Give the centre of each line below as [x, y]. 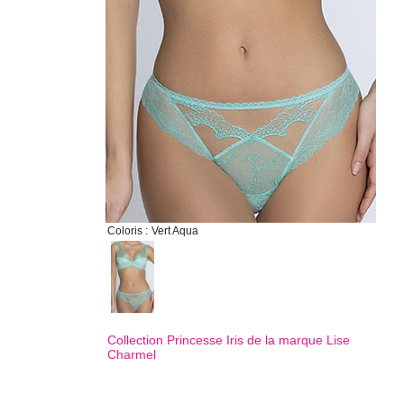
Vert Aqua [175, 231]
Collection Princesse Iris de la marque [217, 340]
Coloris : [128, 231]
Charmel [132, 354]
